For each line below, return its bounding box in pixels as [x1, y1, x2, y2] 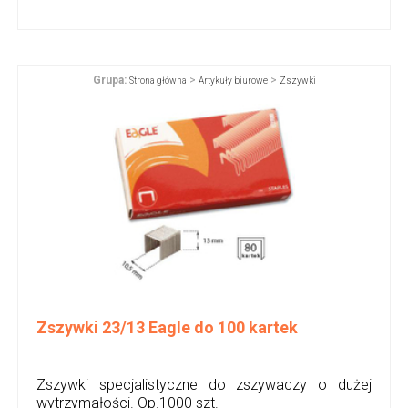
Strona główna [128, 75, 187, 86]
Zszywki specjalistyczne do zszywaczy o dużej [36, 375, 372, 393]
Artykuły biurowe [198, 75, 268, 86]
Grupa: [92, 73, 127, 87]
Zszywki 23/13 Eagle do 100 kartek [36, 317, 298, 337]
